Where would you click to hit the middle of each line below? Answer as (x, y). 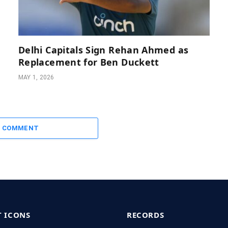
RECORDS (146, 215)
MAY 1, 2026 (36, 77)
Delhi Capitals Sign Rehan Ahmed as (104, 50)
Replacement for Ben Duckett (89, 62)
